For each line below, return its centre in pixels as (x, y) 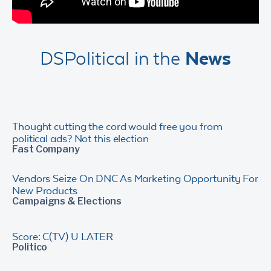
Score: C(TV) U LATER (63, 237)
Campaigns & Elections (67, 201)
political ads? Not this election (80, 139)
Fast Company (46, 149)
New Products (45, 191)
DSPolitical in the (113, 58)
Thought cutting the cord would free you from (117, 126)
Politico (30, 247)
